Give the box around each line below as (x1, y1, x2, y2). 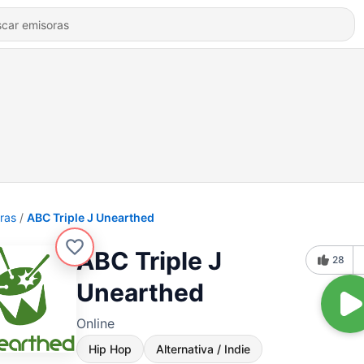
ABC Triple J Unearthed (27, 210, 154, 224)
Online (76, 315, 115, 331)
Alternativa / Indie (156, 342, 250, 356)
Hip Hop (89, 342, 132, 356)
